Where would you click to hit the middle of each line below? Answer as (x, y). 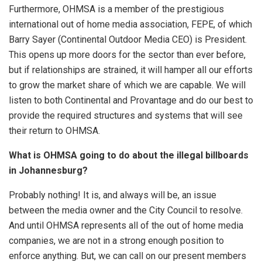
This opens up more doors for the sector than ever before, (127, 54)
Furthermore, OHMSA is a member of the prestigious (116, 9)
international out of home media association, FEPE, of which (130, 24)
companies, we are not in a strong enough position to (116, 240)
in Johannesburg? (48, 170)
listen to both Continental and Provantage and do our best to (131, 100)
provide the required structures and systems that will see (126, 115)
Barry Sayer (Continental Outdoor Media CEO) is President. (128, 39)
